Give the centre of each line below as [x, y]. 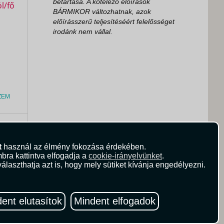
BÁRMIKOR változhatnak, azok [102, 11]
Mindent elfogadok [115, 201]
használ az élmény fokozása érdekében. [73, 147]
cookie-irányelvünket [125, 156]
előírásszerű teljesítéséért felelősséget [114, 21]
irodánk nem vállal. [83, 31]
